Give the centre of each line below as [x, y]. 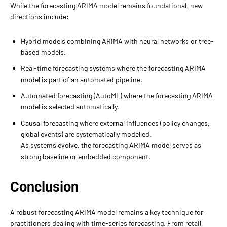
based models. [43, 52]
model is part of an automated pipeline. [82, 79]
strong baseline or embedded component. [86, 156]
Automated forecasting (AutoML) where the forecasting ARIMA [117, 95]
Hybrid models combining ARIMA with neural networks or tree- [117, 41]
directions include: [40, 16]
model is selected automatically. [70, 106]
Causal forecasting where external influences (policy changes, [115, 123]
